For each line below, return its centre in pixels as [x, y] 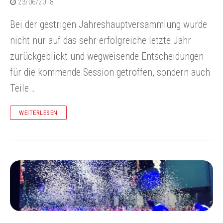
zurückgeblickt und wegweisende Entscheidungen [107, 56]
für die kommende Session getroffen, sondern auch [110, 72]
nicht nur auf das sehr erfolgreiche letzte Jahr [101, 41]
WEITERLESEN [38, 113]
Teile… [22, 88]
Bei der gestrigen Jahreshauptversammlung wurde [109, 25]
